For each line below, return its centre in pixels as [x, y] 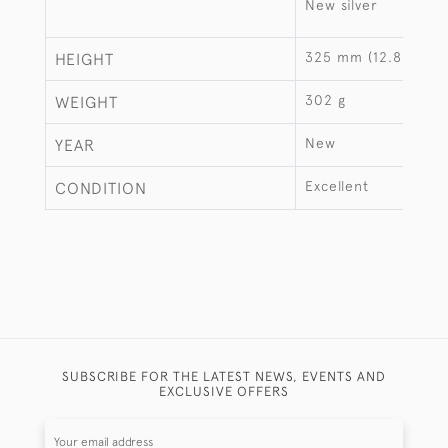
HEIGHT [84, 59]
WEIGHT [86, 102]
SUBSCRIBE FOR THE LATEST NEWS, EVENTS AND [224, 376]
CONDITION [101, 188]
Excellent [337, 186]
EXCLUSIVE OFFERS [224, 391]
